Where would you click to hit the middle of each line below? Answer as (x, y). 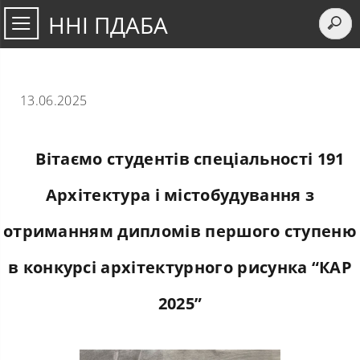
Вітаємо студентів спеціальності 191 (190, 159)
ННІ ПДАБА (108, 25)
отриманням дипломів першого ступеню (180, 231)
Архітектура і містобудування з (180, 195)
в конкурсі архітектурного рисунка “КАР (180, 267)
